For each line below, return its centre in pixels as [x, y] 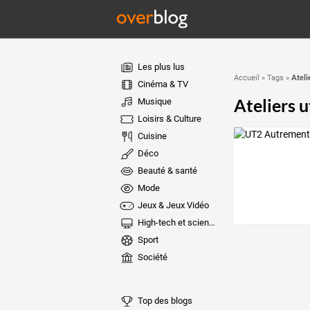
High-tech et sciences [172, 222]
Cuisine [151, 136]
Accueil [246, 78]
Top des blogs [164, 300]
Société [151, 257]
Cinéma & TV [162, 84]
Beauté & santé [166, 171]
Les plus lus [160, 67]
